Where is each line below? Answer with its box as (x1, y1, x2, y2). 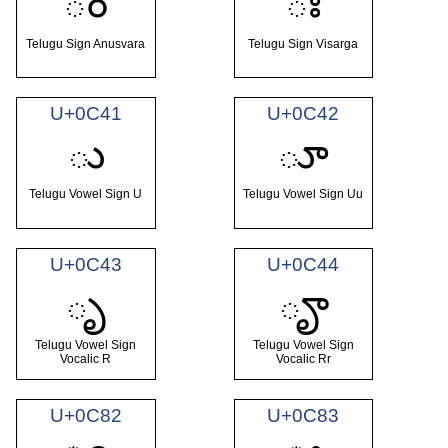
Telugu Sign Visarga (248, 36, 359, 51)
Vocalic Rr (275, 352, 331, 367)
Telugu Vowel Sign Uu (243, 187, 364, 202)
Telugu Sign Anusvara (26, 36, 146, 51)
